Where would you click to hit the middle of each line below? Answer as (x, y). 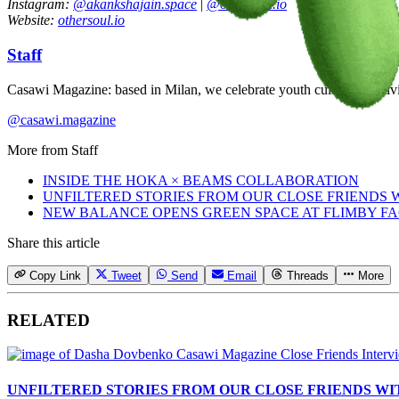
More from (39, 150)
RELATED (49, 320)
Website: (33, 20)
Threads (307, 275)
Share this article (53, 242)
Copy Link (56, 275)
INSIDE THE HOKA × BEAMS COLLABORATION (201, 180)
